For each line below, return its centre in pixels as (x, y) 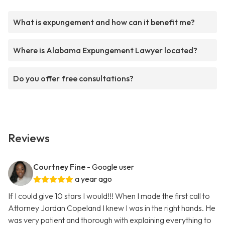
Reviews (29, 138)
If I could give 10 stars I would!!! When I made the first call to (109, 196)
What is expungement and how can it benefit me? (104, 22)
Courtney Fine (59, 167)
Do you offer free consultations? (73, 79)
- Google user (110, 167)
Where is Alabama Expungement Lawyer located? (105, 50)
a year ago (93, 179)
